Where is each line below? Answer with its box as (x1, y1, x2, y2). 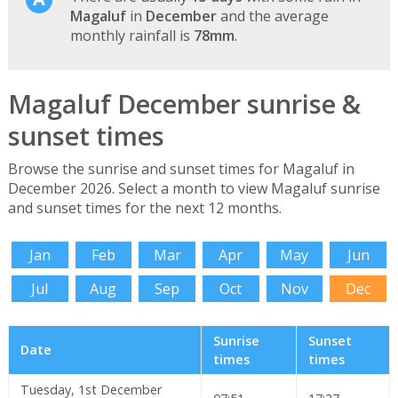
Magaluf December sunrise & (7, 85, 361, 121)
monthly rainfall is (69, 25, 194, 45)
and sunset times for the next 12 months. (7, 198, 282, 219)
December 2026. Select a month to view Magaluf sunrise (7, 179, 380, 199)
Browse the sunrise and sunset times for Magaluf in (7, 159, 354, 179)
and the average (216, 5, 329, 26)
